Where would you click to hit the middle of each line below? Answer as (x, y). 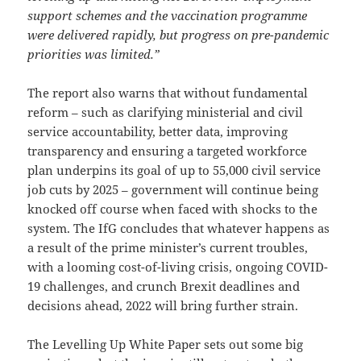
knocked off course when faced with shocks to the (173, 208)
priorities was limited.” (94, 54)
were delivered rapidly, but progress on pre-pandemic (178, 34)
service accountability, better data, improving (158, 131)
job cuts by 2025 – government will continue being (173, 189)
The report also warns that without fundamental (168, 92)
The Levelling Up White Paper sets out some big (166, 344)
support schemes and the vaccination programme (168, 15)
